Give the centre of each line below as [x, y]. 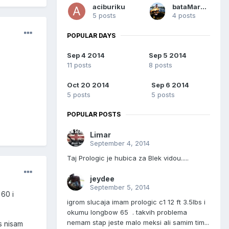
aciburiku [109, 6]
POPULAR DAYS [91, 35]
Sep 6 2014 [170, 85]
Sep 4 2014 [86, 55]
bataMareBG [204, 6]
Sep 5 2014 [168, 55]
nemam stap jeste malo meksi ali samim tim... [138, 223]
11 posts [79, 65]
